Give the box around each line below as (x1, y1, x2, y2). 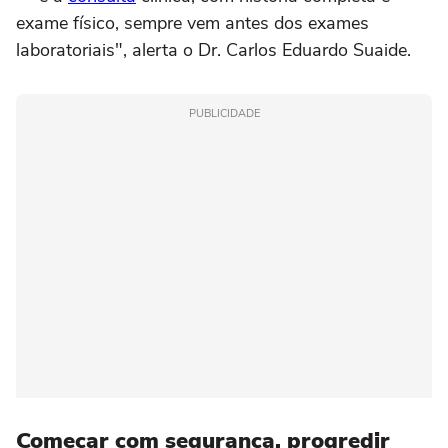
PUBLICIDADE (188, 106, 260, 122)
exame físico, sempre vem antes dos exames (16, 11, 369, 36)
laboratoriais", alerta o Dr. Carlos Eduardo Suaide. (16, 38, 411, 63)
